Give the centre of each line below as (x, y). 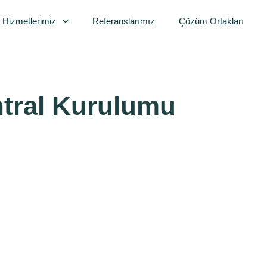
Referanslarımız (124, 21)
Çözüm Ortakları (212, 21)
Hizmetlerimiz (29, 21)
